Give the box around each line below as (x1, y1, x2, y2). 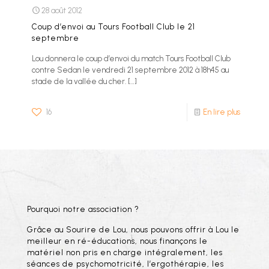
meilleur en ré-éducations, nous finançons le (27, 237, 208, 246)
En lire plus (203, 107, 240, 116)
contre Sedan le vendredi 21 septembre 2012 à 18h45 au (32, 65, 229, 74)
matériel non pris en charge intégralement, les (27, 248, 223, 257)
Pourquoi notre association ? (27, 205, 139, 214)
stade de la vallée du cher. (32, 77, 126, 86)
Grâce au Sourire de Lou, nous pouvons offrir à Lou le (27, 225, 240, 234)
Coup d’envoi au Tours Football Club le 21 (32, 22, 195, 31)
